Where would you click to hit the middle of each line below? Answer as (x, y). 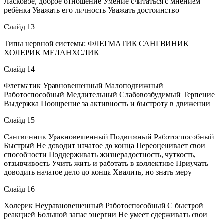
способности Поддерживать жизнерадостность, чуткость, (100, 154)
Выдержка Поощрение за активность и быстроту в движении (107, 103)
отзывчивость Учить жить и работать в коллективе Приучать (106, 163)
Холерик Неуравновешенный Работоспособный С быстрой (104, 205)
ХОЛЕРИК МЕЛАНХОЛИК (52, 52)
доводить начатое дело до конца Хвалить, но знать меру (98, 172)
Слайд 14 (19, 69)
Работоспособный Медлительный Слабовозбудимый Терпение (109, 94)
